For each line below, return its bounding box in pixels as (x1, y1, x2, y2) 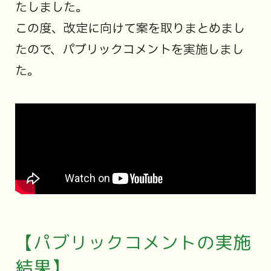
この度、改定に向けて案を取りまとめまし (15, 19, 245, 38)
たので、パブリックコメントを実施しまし (15, 41, 244, 59)
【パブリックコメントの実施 (15, 229, 251, 255)
